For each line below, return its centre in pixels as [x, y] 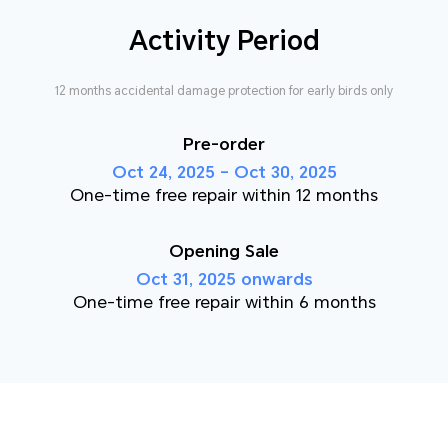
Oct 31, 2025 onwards [224, 278]
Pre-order [224, 143]
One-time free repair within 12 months [224, 194]
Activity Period [224, 41]
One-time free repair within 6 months [224, 301]
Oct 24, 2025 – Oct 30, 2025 [224, 171]
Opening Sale [224, 250]
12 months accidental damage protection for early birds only [224, 90]
